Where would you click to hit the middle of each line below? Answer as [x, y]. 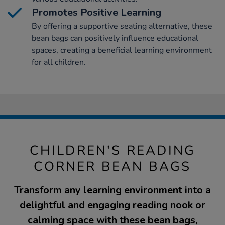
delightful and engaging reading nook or [113, 205]
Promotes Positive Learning [96, 12]
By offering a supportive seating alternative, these [122, 26]
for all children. [59, 62]
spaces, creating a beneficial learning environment [122, 50]
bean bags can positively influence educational [115, 38]
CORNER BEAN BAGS [113, 166]
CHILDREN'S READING [113, 150]
